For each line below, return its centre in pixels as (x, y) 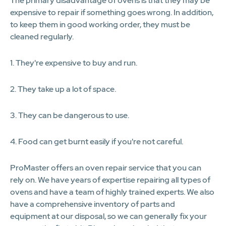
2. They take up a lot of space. (63, 89)
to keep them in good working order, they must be (100, 24)
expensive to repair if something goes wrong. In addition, (112, 12)
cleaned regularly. (42, 36)
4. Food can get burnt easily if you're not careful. (97, 141)
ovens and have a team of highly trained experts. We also (112, 192)
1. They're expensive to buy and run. (74, 63)
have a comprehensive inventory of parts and (93, 204)
